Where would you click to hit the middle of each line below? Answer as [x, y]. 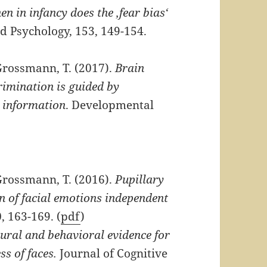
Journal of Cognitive [112, 253]
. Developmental [110, 105]
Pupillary [140, 179]
